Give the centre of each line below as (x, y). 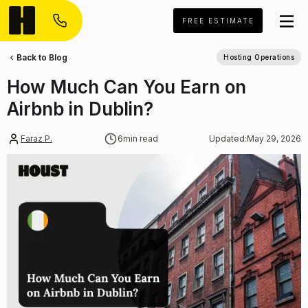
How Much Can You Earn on (126, 87)
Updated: (228, 139)
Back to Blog (42, 57)
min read (140, 139)
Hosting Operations (259, 57)
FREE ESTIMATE (218, 21)
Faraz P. (36, 139)
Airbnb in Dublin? (80, 109)
